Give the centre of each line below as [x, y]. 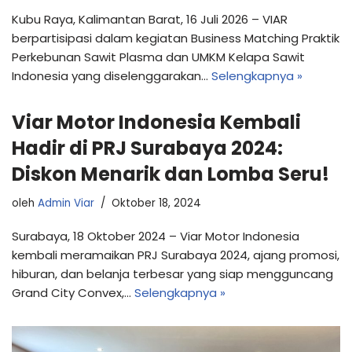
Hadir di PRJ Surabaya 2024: [147, 148]
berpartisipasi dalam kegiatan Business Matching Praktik [176, 38]
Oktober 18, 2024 [156, 203]
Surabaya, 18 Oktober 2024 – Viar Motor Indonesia [156, 236]
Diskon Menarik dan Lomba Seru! [170, 174]
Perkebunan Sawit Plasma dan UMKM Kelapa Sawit [158, 57]
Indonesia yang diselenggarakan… [112, 75]
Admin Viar [66, 203]
